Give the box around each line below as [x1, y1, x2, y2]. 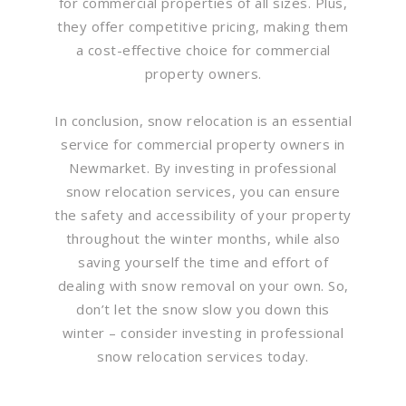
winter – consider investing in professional [62, 323, 344, 342]
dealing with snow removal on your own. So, [57, 275, 349, 295]
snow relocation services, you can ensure [65, 181, 341, 200]
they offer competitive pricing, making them [57, 16, 349, 35]
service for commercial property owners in [61, 134, 345, 153]
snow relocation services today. [97, 346, 309, 365]
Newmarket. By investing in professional [69, 158, 337, 177]
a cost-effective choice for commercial [75, 40, 331, 59]
